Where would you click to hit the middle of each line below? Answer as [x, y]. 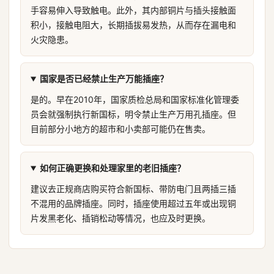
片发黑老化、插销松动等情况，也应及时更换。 [120, 218]
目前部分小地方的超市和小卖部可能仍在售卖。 [120, 129]
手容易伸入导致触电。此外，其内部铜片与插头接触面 [133, 10]
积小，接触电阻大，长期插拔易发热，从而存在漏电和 [133, 25]
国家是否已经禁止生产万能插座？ [104, 79]
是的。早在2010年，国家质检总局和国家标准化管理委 [135, 99]
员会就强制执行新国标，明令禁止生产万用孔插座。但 [133, 114]
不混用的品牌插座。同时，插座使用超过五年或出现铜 [133, 203]
